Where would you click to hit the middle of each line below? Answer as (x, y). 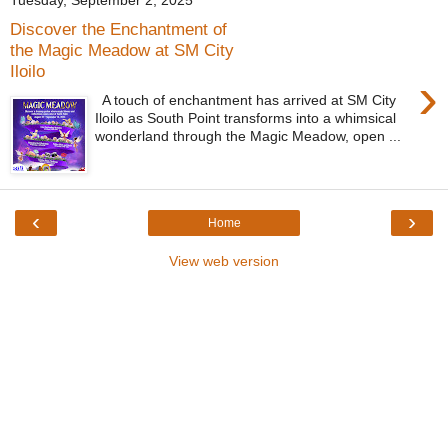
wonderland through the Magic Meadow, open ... (248, 135)
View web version (224, 261)
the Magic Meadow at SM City (122, 49)
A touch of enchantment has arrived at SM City (246, 99)
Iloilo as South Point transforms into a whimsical (246, 117)
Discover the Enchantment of (118, 28)
